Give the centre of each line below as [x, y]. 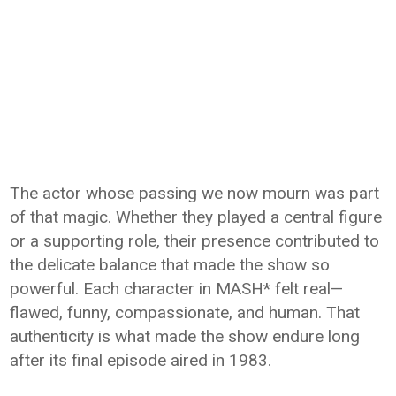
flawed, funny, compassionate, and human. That [185, 313]
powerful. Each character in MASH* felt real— [177, 289]
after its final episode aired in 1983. [141, 361]
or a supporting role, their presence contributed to [195, 241]
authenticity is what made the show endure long [185, 337]
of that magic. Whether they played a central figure [196, 217]
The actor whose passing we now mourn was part [195, 194]
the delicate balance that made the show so [170, 265]
